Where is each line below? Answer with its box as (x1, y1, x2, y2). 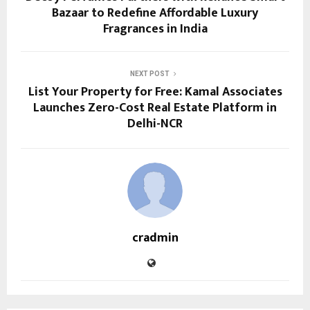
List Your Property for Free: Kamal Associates (28, 81, 282, 102)
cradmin (131, 227, 179, 248)
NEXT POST (129, 69, 170, 77)
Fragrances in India (102, 18, 208, 39)
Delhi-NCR (127, 113, 183, 134)
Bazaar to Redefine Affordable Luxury (52, 2, 258, 24)
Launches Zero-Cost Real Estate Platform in (33, 97, 277, 118)
